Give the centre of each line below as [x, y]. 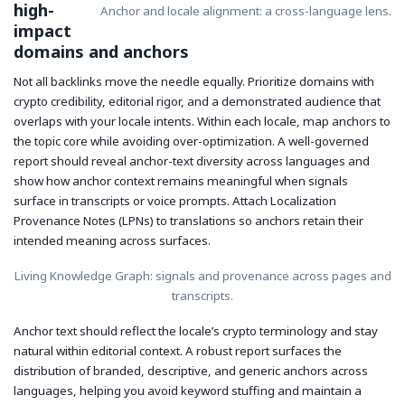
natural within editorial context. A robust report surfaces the [178, 350]
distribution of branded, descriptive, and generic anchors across [191, 370]
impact [42, 30]
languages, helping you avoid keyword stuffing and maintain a [188, 390]
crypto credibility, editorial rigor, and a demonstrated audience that [197, 102]
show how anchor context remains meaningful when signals [181, 181]
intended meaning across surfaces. [112, 241]
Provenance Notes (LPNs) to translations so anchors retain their [188, 221]
